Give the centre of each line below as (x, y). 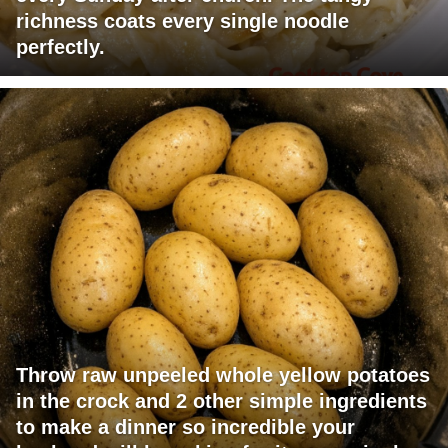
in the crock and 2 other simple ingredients (221, 401)
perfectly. (60, 47)
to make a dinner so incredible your (185, 427)
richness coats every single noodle (182, 21)
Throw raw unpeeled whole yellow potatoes (223, 375)
